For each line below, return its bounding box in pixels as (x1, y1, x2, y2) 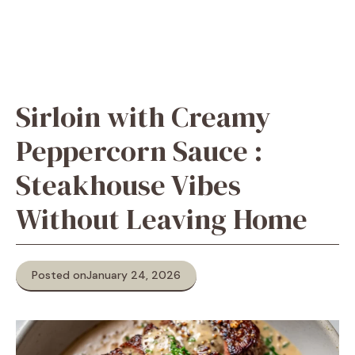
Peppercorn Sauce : (16, 132, 262, 170)
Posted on (32, 268, 86, 282)
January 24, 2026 (86, 268, 181, 282)
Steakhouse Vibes (16, 166, 241, 204)
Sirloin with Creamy (16, 97, 271, 136)
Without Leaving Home (16, 200, 307, 239)
